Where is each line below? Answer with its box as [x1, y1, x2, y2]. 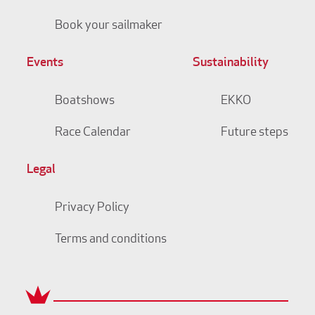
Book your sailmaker [54, 19, 162, 33]
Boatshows [54, 94, 115, 108]
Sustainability [192, 56, 269, 70]
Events [26, 56, 63, 70]
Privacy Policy [54, 201, 129, 215]
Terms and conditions [54, 233, 167, 247]
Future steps [220, 126, 288, 140]
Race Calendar [54, 126, 131, 140]
